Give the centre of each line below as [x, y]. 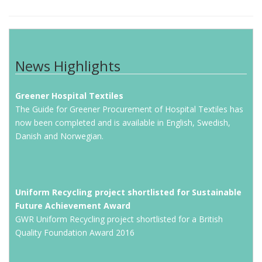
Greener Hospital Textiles [69, 96]
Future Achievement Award [73, 206]
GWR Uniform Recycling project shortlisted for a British [119, 219]
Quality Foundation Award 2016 [75, 233]
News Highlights [68, 65]
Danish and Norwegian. [59, 136]
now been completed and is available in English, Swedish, [123, 123]
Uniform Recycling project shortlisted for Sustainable [128, 192]
